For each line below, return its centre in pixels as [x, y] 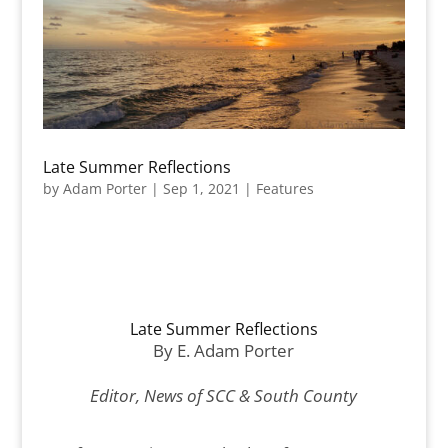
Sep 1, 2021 [201, 189]
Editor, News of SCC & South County [224, 396]
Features [284, 189]
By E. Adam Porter [224, 351]
